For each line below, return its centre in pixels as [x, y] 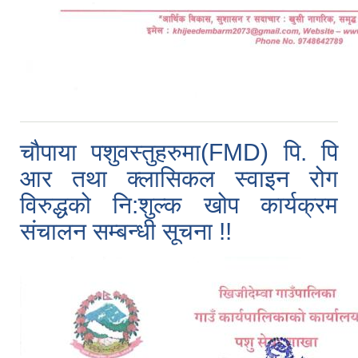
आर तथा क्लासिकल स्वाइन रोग [179, 178]
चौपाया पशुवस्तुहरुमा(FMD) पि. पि [179, 152]
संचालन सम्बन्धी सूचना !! [126, 231]
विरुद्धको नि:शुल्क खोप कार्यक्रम [179, 205]
